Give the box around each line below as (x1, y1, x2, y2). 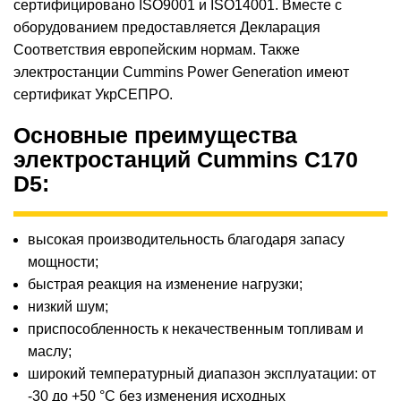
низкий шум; (28, 298, 108, 314)
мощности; (28, 253, 98, 269)
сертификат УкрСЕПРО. (13, 87, 173, 103)
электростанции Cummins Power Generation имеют (13, 64, 349, 81)
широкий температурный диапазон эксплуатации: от (28, 365, 376, 381)
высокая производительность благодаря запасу (28, 231, 345, 247)
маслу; (28, 343, 72, 359)
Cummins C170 (191, 147, 358, 173)
